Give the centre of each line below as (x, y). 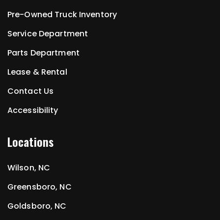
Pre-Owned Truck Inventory (62, 15)
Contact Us (31, 91)
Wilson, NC (29, 168)
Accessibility (33, 110)
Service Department (48, 34)
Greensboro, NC (40, 187)
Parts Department (43, 53)
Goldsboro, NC (37, 206)
